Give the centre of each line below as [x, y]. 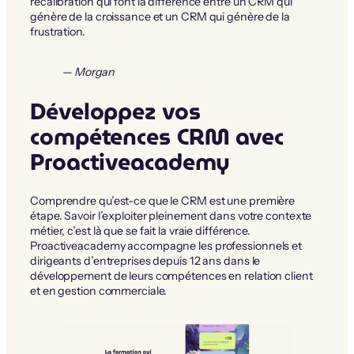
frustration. [58, 31]
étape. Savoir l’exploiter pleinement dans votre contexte [171, 215]
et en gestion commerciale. [99, 290]
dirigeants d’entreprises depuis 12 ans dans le [145, 260]
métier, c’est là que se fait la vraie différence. [141, 230]
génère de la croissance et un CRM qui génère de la [160, 16]
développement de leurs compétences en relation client [171, 275]
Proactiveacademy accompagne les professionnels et [166, 245]
